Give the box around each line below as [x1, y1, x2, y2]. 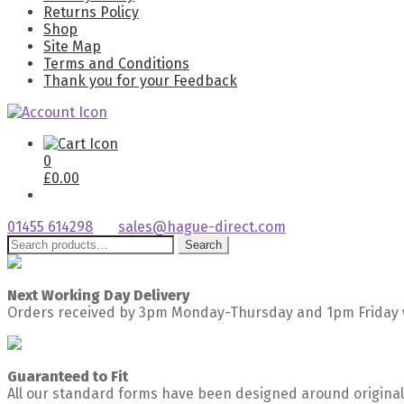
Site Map [43, 38, 101, 55]
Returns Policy [43, 4, 139, 21]
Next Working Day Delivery [7, 287, 189, 304]
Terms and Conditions [43, 55, 189, 72]
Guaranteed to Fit [7, 368, 128, 385]
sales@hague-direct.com [118, 218, 286, 235]
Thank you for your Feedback [43, 72, 237, 89]
